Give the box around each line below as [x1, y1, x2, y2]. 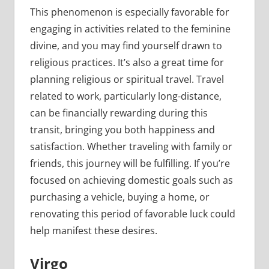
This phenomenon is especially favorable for [29, 5, 229, 19]
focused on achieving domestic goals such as [29, 174, 233, 187]
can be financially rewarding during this [29, 106, 208, 120]
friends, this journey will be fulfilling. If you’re [29, 157, 230, 171]
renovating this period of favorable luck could [29, 207, 235, 221]
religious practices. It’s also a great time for [29, 56, 224, 70]
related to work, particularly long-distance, [29, 89, 222, 103]
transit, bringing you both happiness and [29, 123, 215, 137]
